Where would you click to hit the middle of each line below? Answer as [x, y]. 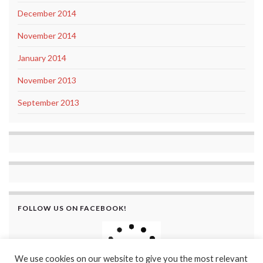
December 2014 [47, 13]
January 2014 [42, 58]
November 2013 [47, 80]
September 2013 [48, 102]
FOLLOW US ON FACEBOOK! [72, 208]
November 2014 [47, 35]
